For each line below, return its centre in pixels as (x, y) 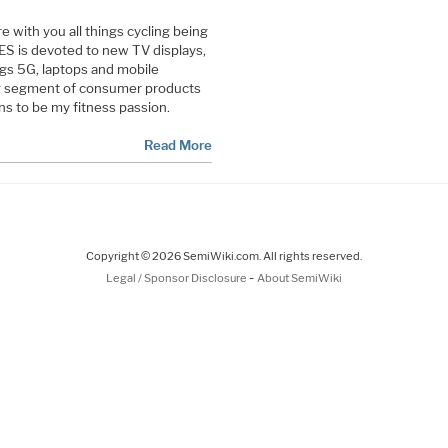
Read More (177, 144)
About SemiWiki (299, 277)
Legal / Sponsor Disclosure (177, 277)
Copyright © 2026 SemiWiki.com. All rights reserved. (224, 255)
